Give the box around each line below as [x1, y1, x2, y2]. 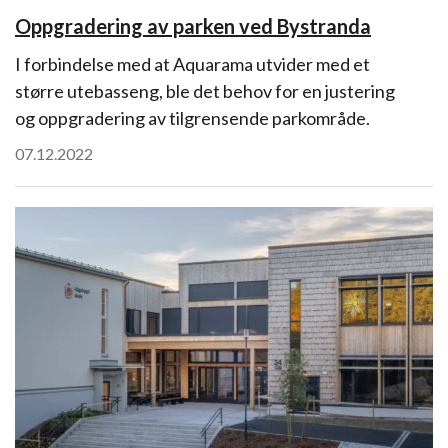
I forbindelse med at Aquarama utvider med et [15, 53, 370, 75]
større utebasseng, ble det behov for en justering [15, 80, 395, 102]
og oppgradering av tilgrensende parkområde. [15, 107, 370, 129]
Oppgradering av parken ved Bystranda [15, 14, 371, 38]
